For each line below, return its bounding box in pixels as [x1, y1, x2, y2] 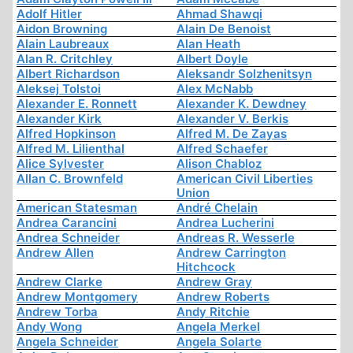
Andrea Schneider [17, 230, 120, 246]
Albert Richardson [17, 66, 120, 82]
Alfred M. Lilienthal [17, 141, 124, 157]
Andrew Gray [176, 274, 252, 290]
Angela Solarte [176, 334, 262, 350]
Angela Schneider [17, 334, 118, 350]
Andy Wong [17, 319, 82, 335]
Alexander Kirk [17, 111, 102, 127]
